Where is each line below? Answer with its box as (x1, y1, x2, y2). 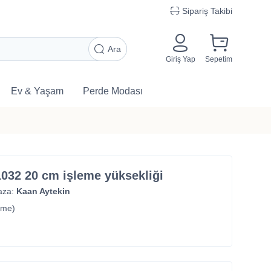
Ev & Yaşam (11, 86, 64, 96)
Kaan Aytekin (16, 186, 70, 196)
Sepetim (205, 54, 232, 64)
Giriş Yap (166, 54, 195, 64)
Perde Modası (83, 86, 143, 96)
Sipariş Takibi (182, 6, 232, 16)
